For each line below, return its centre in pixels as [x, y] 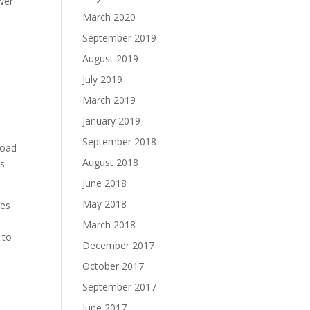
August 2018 [111, 162]
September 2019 [120, 38]
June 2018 [105, 183]
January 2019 [112, 121]
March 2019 [109, 100]
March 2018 [109, 225]
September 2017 [120, 287]
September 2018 [120, 142]
